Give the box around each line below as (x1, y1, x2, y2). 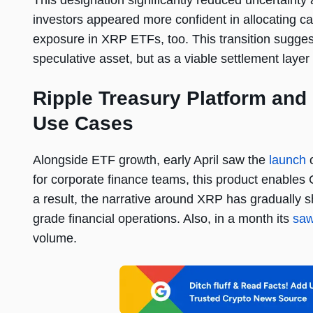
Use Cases (33, 112, 133, 135)
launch (269, 153, 306, 168)
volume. (33, 231, 77, 246)
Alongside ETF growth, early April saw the (33, 153, 269, 168)
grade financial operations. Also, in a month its (33, 212, 293, 226)
